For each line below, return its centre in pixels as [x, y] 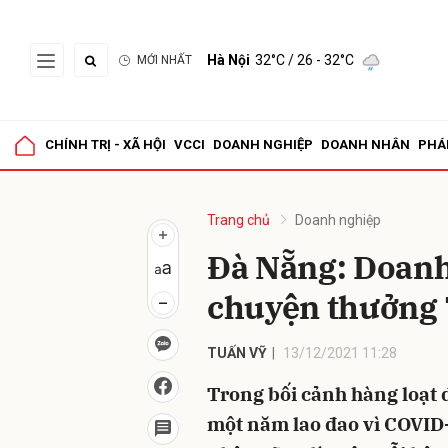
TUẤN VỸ [237, 353]
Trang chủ [238, 220]
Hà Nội [228, 60]
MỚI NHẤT [164, 60]
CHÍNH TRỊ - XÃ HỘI [105, 144]
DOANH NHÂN [365, 144]
